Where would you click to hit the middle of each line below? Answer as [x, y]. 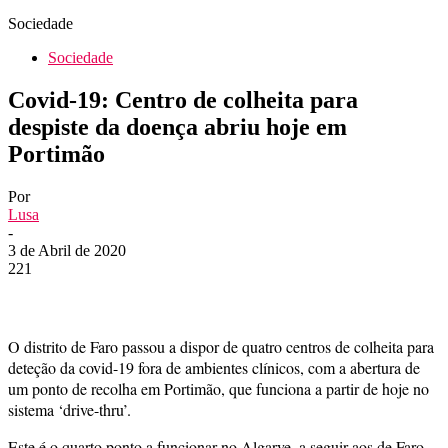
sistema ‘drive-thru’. [69, 409]
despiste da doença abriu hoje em [177, 126]
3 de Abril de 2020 [67, 250]
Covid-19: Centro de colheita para [183, 99]
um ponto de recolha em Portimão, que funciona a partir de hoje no [218, 388]
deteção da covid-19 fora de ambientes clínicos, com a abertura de [214, 367]
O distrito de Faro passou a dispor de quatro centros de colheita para [221, 346]
